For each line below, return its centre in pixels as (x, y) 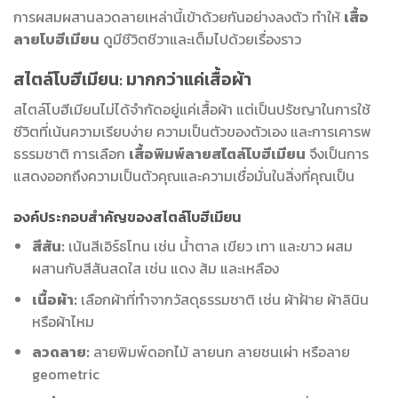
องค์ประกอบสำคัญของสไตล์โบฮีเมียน (127, 217)
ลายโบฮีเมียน (56, 39)
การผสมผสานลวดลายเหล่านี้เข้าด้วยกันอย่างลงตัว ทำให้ (179, 16)
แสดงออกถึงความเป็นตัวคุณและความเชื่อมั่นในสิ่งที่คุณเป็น (184, 176)
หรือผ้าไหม (63, 321)
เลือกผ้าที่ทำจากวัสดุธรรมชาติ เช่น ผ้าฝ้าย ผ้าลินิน (223, 299)
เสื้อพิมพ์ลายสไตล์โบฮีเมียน (217, 154)
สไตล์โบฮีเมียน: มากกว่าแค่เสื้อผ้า (132, 79)
